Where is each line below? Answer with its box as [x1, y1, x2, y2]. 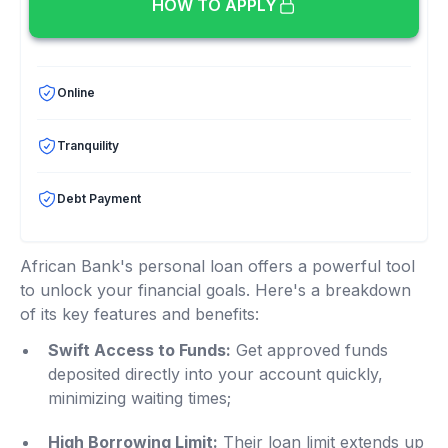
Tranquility [57, 138, 119, 154]
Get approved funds [231, 340, 388, 361]
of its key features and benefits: [20, 304, 259, 325]
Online [57, 85, 95, 101]
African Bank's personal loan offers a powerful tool [20, 256, 415, 277]
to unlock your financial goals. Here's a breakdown [20, 280, 411, 301]
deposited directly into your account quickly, [48, 364, 383, 385]
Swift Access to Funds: [48, 340, 231, 361]
